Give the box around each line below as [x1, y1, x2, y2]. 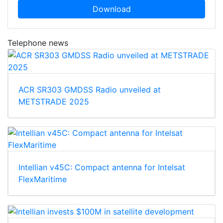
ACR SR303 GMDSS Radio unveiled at [18, 85, 161, 95]
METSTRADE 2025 [18, 97, 89, 107]
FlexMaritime [18, 174, 67, 185]
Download [92, 4, 131, 14]
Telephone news [7, 38, 68, 48]
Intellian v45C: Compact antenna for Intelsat [18, 162, 185, 173]
